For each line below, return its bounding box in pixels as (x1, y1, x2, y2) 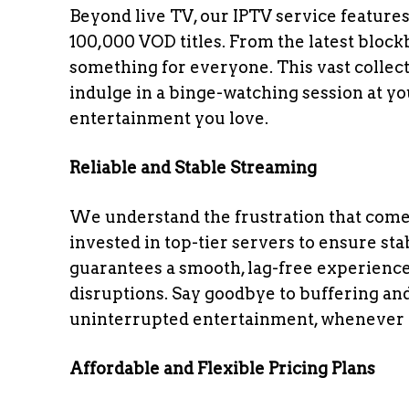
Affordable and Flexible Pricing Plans (69, 359, 375, 378)
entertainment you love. (69, 109, 268, 128)
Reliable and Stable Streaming (69, 158, 317, 177)
